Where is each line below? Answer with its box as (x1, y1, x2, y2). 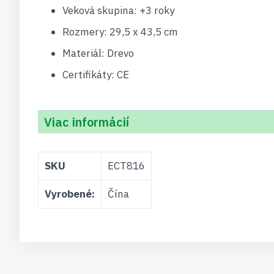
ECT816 (108, 159, 145, 172)
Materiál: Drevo (62, 46, 134, 60)
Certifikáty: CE (62, 68, 129, 81)
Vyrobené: (45, 187, 95, 201)
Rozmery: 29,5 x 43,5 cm (62, 25, 178, 39)
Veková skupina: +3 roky (62, 4, 174, 17)
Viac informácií (44, 114, 129, 130)
